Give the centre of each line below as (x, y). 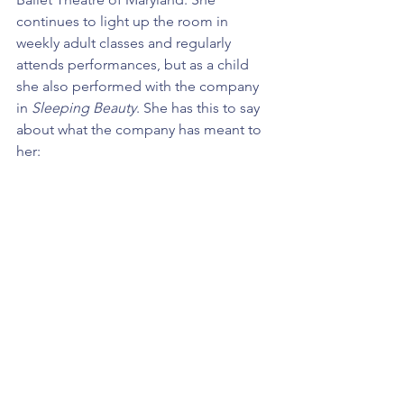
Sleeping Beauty (84, 107)
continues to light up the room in (124, 21)
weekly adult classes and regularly (125, 42)
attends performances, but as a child (134, 64)
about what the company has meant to (141, 129)
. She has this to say (200, 107)
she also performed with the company (139, 86)
